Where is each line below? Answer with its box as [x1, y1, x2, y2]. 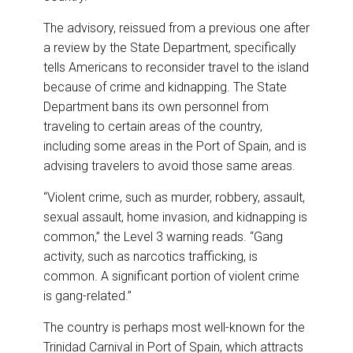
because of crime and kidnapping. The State [43, 80, 287, 95]
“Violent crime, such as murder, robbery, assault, [43, 190, 305, 206]
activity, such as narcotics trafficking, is [43, 249, 258, 265]
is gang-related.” [43, 288, 132, 304]
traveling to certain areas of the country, [43, 119, 262, 135]
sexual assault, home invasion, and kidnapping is [43, 210, 307, 225]
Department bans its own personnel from [43, 99, 269, 115]
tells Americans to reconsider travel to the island [43, 60, 309, 76]
